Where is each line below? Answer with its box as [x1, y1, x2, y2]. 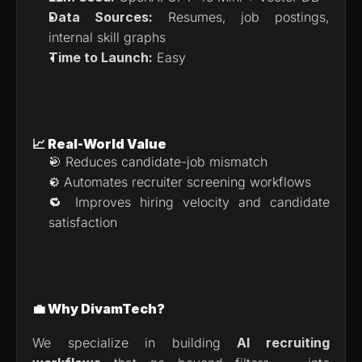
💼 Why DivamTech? [32, 301, 165, 317]
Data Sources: [48, 9, 153, 25]
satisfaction [48, 214, 117, 230]
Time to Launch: [48, 49, 153, 65]
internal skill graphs [48, 29, 166, 45]
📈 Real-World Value [32, 136, 166, 152]
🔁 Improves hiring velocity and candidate [48, 194, 330, 210]
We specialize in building [32, 335, 238, 351]
